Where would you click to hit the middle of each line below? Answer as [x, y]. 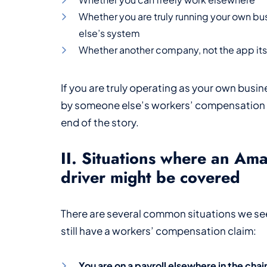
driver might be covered [150, 177]
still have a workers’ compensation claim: [159, 230]
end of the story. [100, 122]
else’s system [109, 33]
